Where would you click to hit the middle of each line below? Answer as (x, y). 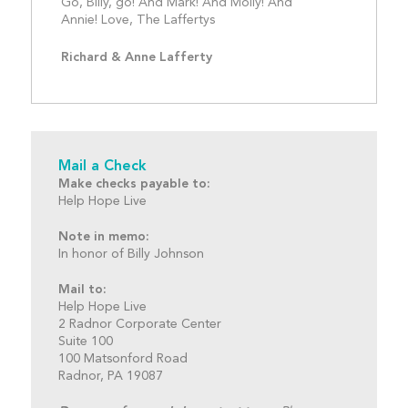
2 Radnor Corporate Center (139, 324)
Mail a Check (102, 166)
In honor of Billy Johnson (131, 254)
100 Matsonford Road (122, 358)
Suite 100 (85, 341)
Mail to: (82, 289)
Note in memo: (103, 236)
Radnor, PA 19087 (110, 376)
